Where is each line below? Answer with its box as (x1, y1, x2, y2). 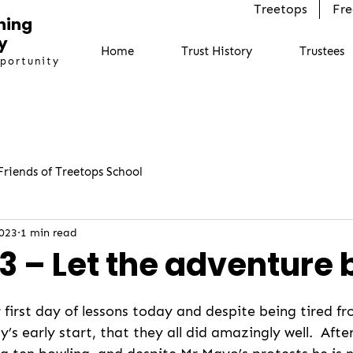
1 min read (20, 225, 77, 240)
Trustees (299, 44, 344, 58)
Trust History (181, 44, 252, 58)
